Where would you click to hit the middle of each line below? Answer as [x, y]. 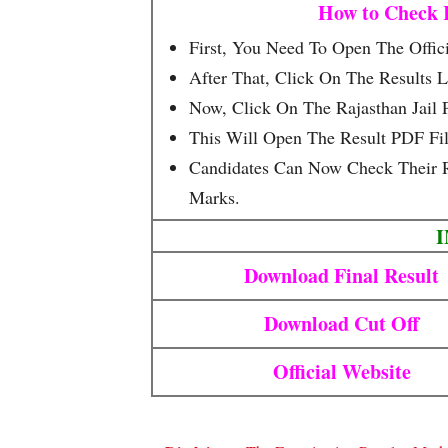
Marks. [214, 197]
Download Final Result [341, 276]
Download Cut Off [341, 324]
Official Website [341, 372]
